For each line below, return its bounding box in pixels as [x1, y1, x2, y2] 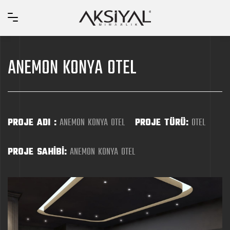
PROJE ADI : [8, 116, 56, 130]
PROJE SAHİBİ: [8, 145, 67, 160]
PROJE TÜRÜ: [135, 116, 188, 130]
